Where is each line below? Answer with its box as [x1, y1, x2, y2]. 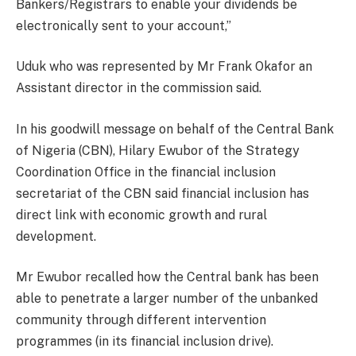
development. [16, 228, 96, 244]
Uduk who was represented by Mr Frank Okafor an [16, 59, 312, 75]
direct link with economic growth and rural [16, 207, 267, 222]
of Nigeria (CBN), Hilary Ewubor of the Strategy [16, 142, 300, 158]
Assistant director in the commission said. [16, 80, 261, 96]
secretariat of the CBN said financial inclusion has [16, 185, 309, 201]
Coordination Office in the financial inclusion [16, 164, 276, 180]
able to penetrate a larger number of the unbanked [16, 291, 318, 307]
